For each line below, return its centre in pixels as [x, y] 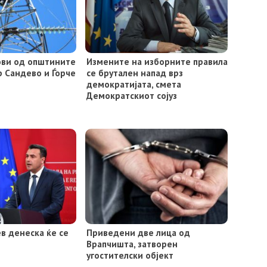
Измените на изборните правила [157, 62]
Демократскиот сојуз [131, 96]
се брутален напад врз [134, 73]
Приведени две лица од [138, 233]
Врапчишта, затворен [132, 244]
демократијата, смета [133, 84]
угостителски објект [130, 255]
